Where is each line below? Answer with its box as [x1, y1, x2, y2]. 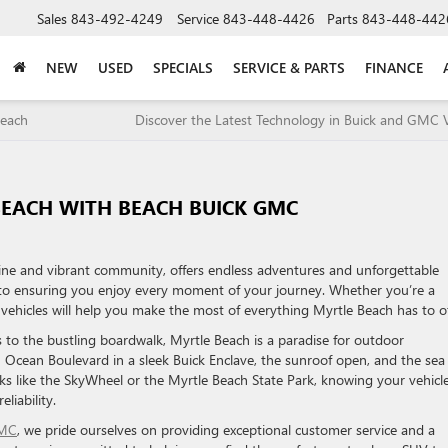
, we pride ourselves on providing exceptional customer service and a [17, 420, 435, 439]
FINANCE [365, 57, 423, 77]
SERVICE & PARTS [233, 57, 345, 77]
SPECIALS [153, 57, 213, 77]
